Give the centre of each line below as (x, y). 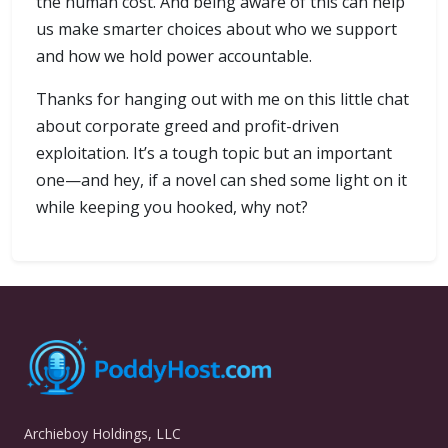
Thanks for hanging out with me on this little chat (222, 99)
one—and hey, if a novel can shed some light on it (221, 180)
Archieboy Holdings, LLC (102, 434)
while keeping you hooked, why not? (172, 207)
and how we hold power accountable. (174, 56)
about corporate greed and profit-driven (187, 126)
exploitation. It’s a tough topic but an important (214, 153)
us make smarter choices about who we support (216, 29)
